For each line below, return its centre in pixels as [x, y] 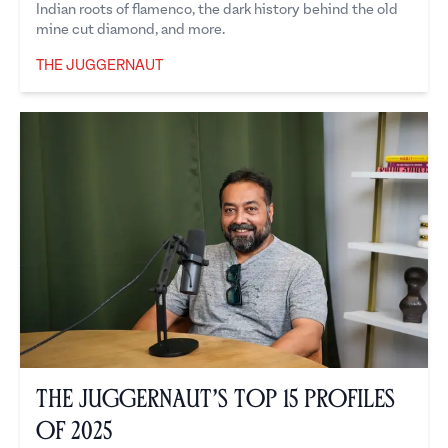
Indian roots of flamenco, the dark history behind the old [217, 10]
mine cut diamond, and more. [130, 30]
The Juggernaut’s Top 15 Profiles [215, 399]
